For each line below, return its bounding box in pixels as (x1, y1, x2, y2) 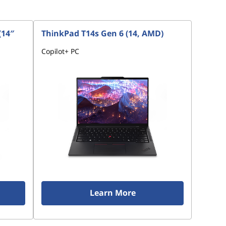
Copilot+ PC (41, 46, 79, 56)
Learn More (89, 187, 136, 198)
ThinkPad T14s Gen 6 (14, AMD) (41, 28, 163, 39)
